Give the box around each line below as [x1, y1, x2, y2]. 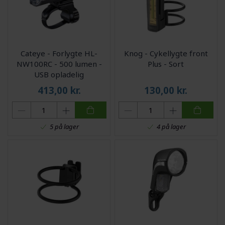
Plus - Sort [148, 58, 184, 69]
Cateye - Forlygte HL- [21, 48, 98, 58]
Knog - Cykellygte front [124, 48, 208, 58]
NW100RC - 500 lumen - [16, 58, 102, 69]
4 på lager [156, 122, 186, 132]
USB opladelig [34, 69, 84, 79]
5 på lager [50, 122, 79, 132]
